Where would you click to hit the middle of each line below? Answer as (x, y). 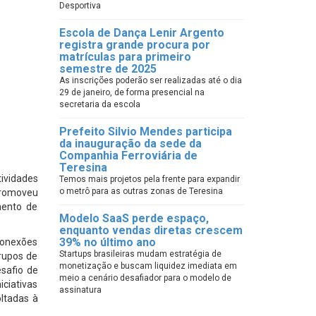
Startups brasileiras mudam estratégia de (140, 254)
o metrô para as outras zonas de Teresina (141, 191)
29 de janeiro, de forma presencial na (132, 92)
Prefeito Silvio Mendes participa (145, 132)
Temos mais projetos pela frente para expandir (149, 179)
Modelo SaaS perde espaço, (134, 218)
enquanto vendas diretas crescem (151, 230)
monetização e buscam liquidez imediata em (148, 266)
